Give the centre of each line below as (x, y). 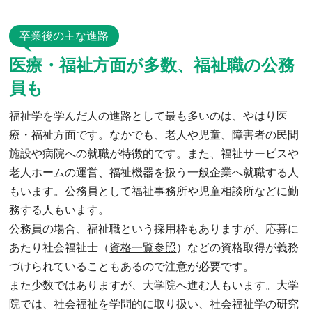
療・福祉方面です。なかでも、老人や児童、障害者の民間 (154, 134)
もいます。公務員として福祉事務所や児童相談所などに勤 (154, 191)
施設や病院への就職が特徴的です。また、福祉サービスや (154, 153)
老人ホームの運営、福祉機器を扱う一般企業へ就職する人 (154, 172)
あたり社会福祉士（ (60, 247)
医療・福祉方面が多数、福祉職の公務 (152, 65)
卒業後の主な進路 (64, 36)
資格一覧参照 (143, 247)
